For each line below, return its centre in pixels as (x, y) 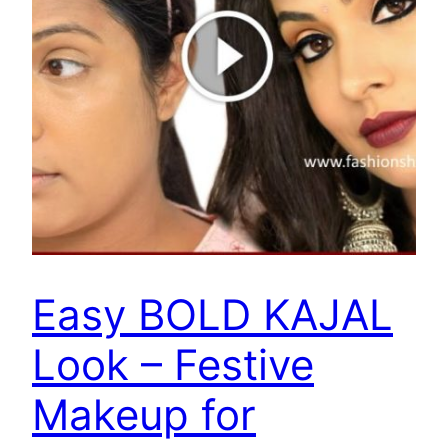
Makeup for (144, 415)
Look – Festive (173, 365)
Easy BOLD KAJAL (212, 315)
